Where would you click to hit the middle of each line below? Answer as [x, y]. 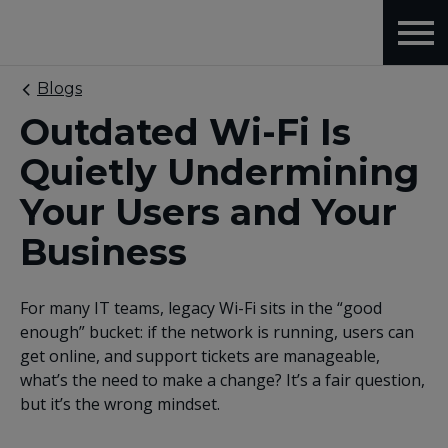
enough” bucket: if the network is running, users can [217, 332]
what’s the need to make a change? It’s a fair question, [222, 380]
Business [103, 252]
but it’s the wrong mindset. [120, 404]
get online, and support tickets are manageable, [200, 356]
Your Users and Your [208, 212]
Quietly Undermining [219, 172]
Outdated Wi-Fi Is [185, 132]
